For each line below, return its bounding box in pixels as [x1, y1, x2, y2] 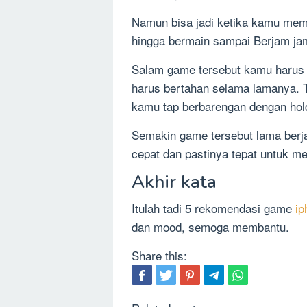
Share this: [132, 246, 187, 264]
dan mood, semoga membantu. [132, 217, 289, 235]
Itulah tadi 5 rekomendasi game [132, 199, 295, 217]
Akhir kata [132, 169, 217, 194]
